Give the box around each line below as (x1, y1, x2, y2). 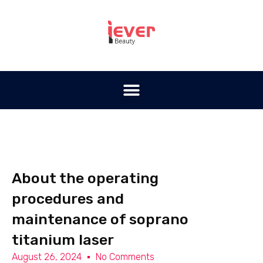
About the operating (12, 170, 159, 187)
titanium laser (12, 231, 114, 249)
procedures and (12, 190, 124, 208)
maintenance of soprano (12, 211, 188, 228)
